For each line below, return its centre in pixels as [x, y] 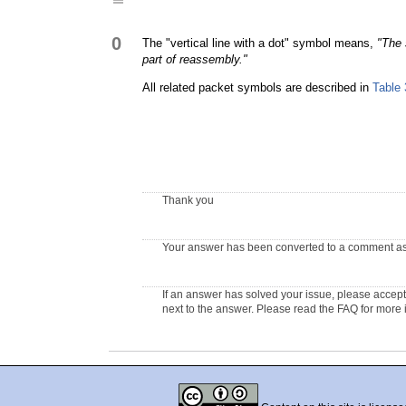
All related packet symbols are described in [257, 87]
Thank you [188, 200]
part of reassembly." [195, 59]
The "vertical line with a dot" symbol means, [260, 43]
